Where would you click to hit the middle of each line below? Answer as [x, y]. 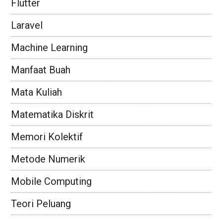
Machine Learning [50, 48]
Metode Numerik [48, 159]
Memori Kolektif [47, 137]
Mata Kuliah [37, 92]
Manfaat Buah [41, 70]
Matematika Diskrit [53, 114]
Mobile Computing [52, 181]
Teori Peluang [41, 204]
